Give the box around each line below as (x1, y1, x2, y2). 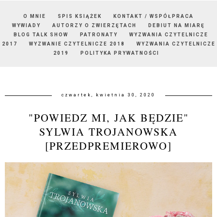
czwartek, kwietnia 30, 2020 (62, 92, 155, 97)
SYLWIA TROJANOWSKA (39, 124, 178, 139)
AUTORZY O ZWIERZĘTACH (52, 22, 137, 28)
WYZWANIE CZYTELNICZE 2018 (29, 41, 125, 46)
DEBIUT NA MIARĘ (148, 22, 205, 28)
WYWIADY (12, 22, 41, 28)
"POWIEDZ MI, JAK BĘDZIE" (28, 110, 189, 124)
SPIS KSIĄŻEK (58, 13, 102, 19)
